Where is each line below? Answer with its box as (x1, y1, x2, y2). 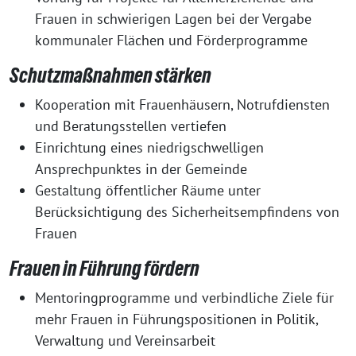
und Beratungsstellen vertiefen (35, 117, 226, 135)
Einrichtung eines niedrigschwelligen (35, 138, 264, 157)
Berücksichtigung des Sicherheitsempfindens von (35, 203, 339, 221)
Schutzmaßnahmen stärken (10, 64, 211, 87)
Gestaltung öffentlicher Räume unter (35, 181, 261, 199)
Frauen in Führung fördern (10, 257, 199, 281)
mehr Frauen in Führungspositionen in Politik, (35, 310, 318, 328)
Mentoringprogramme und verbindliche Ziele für (35, 288, 334, 307)
